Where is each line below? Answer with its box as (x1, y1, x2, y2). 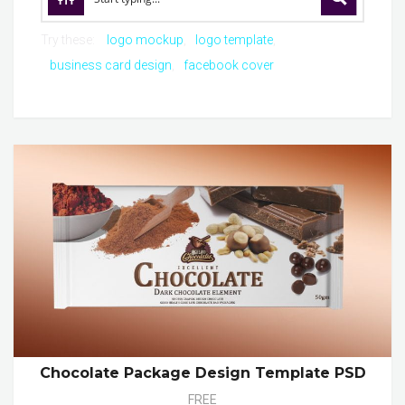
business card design (50, 58, 172, 72)
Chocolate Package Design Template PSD (39, 364, 366, 382)
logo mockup (107, 33, 184, 47)
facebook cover (184, 58, 274, 72)
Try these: (41, 33, 98, 47)
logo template (195, 33, 273, 47)
